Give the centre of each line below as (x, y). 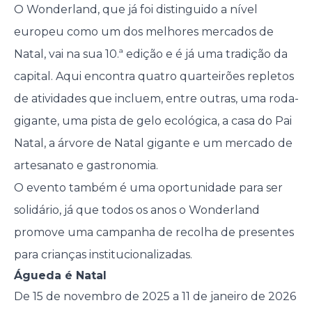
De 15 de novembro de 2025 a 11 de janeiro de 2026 (155, 297)
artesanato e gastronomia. (86, 166)
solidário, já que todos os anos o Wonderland (136, 210)
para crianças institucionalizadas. (103, 255)
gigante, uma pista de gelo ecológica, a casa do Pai (153, 121)
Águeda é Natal (60, 276)
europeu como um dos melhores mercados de (143, 32)
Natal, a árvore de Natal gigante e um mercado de (153, 143)
